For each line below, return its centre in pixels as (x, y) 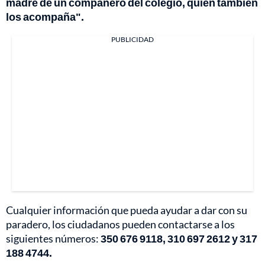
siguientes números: (53, 239)
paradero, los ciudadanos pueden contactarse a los (120, 224)
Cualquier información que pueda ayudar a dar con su (127, 210)
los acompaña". (45, 17)
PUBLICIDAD (132, 40)
